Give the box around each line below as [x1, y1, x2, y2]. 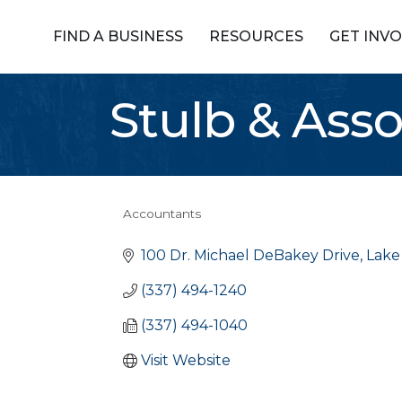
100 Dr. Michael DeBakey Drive [141, 247, 360, 264]
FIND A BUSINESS [53, 28, 183, 45]
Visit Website [141, 352, 231, 369]
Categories [122, 215, 240, 241]
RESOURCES [209, 28, 303, 45]
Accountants [123, 206, 201, 221]
